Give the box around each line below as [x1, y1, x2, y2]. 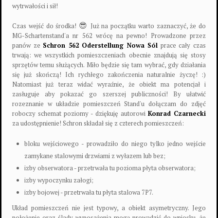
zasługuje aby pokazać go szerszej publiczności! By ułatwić [12, 90, 206, 98]
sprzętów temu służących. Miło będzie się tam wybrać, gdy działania [12, 60, 206, 69]
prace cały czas [158, 41, 206, 50]
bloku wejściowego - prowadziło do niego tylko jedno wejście [24, 139, 206, 148]
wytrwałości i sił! [12, 1, 58, 10]
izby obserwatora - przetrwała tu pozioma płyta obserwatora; [24, 163, 196, 172]
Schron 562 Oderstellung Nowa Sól [43, 41, 158, 50]
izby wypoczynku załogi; [24, 176, 93, 184]
